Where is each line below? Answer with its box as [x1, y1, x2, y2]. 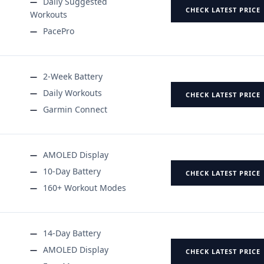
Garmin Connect [43, 103, 107, 115]
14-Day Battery [43, 227, 101, 239]
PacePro [43, 25, 74, 37]
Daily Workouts [43, 87, 102, 98]
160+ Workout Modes [43, 181, 126, 193]
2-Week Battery [43, 70, 103, 82]
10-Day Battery [43, 165, 101, 177]
